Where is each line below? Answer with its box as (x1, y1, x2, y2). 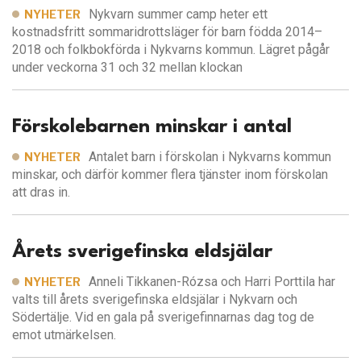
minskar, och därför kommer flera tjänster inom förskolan (12, 167, 328, 183)
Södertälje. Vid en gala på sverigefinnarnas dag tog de (12, 309, 314, 326)
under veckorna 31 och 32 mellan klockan (12, 60, 243, 76)
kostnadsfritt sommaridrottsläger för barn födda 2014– (12, 24, 322, 40)
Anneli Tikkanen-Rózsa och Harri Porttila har (89, 274, 336, 290)
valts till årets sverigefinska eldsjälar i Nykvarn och (12, 292, 297, 308)
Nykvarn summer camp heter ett (89, 6, 268, 23)
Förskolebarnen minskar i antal (12, 118, 292, 138)
